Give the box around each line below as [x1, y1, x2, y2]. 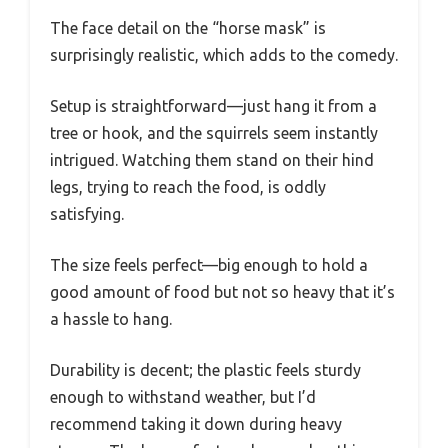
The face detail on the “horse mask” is [50, 18, 326, 37]
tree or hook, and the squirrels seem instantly [50, 123, 378, 142]
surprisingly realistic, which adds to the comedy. [50, 45, 398, 64]
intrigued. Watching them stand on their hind [50, 150, 374, 169]
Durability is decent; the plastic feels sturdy [50, 360, 361, 379]
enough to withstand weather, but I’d [50, 387, 316, 406]
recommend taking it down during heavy [50, 414, 342, 433]
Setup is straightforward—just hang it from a [50, 96, 377, 115]
